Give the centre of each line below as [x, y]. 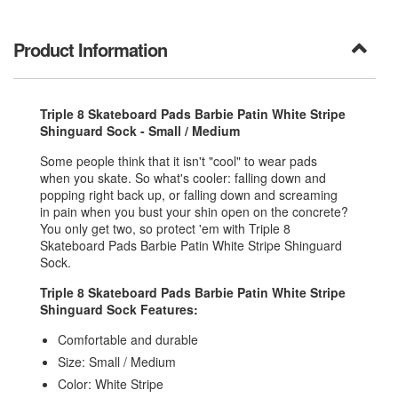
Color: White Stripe [111, 384]
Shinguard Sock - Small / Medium [140, 131]
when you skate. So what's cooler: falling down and [183, 178]
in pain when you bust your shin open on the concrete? [194, 212]
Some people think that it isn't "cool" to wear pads [179, 161]
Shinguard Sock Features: [121, 310]
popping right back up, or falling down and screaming [189, 195]
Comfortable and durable [128, 340]
